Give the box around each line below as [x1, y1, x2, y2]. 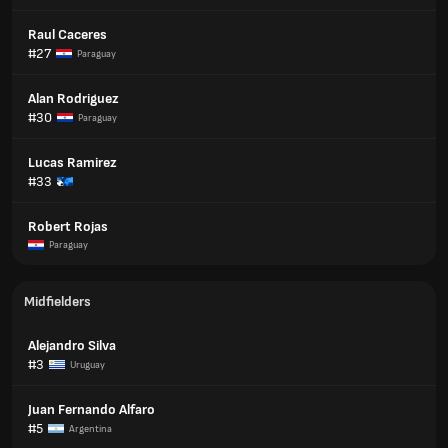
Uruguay [70, 358, 105, 371]
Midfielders [24, 293, 91, 310]
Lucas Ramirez [28, 154, 117, 171]
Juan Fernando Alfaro [28, 401, 155, 418]
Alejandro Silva [28, 337, 116, 354]
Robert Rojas [28, 218, 108, 235]
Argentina [69, 422, 112, 435]
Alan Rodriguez [28, 90, 119, 107]
